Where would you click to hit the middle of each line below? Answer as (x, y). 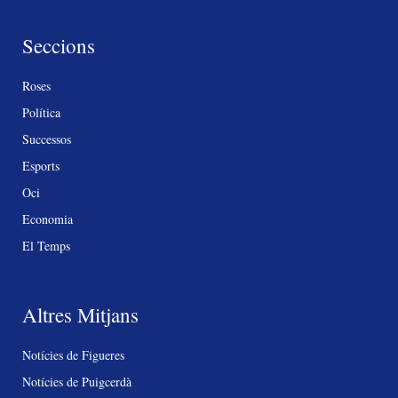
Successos (47, 139)
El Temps (46, 245)
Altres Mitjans (80, 314)
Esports (41, 165)
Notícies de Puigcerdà (77, 381)
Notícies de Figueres (73, 354)
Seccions (59, 45)
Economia (48, 219)
